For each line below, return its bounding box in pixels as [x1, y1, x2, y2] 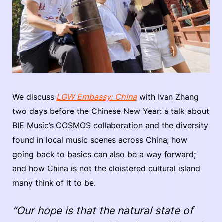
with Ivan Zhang [137, 92, 199, 102]
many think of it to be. [12, 178, 96, 188]
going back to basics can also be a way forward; [12, 149, 196, 160]
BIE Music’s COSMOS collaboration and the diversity [12, 120, 208, 131]
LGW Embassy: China [56, 92, 137, 102]
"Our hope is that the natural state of [12, 204, 193, 217]
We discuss [12, 92, 56, 102]
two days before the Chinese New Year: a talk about [12, 106, 209, 116]
